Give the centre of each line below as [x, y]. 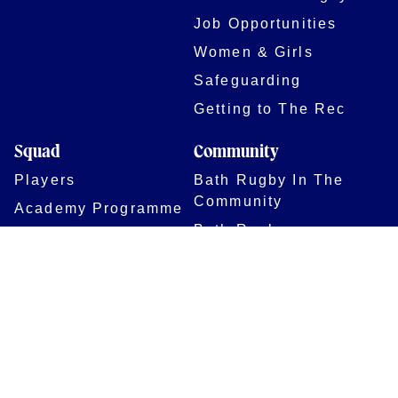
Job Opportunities [266, 23]
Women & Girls [254, 51]
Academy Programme [99, 207]
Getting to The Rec [270, 108]
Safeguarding [248, 80]
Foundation [239, 250]
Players [45, 179]
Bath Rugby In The [269, 179]
